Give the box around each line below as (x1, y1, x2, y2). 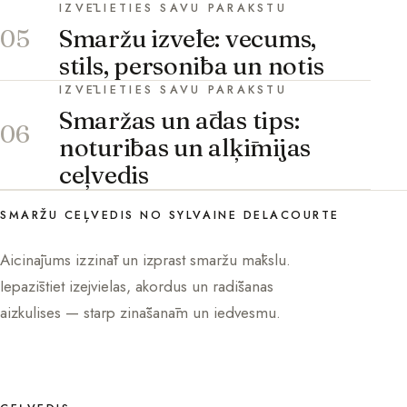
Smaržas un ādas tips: (59, 104, 300, 135)
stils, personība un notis (59, 50, 324, 81)
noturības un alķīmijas (59, 132, 312, 163)
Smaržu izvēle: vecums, (59, 23, 317, 54)
